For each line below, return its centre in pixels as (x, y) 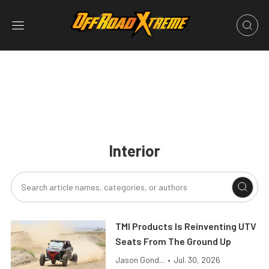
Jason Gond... (140, 260)
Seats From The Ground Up (174, 241)
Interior (134, 150)
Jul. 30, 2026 (197, 260)
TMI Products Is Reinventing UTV (186, 226)
